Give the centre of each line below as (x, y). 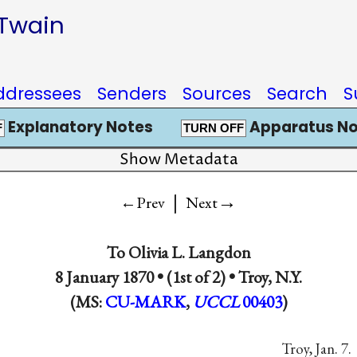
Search (297, 94)
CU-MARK (145, 301)
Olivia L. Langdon (189, 252)
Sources (217, 94)
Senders (132, 94)
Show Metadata (178, 160)
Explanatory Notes (78, 127)
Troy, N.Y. (270, 277)
